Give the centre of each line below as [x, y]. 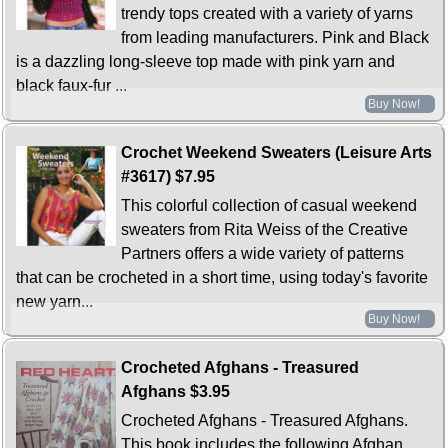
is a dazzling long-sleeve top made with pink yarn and [206, 62]
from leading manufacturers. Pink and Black [275, 38]
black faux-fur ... [72, 86]
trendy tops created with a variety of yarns [267, 14]
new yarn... [55, 301]
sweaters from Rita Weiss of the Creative [265, 229]
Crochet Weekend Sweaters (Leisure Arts [277, 152]
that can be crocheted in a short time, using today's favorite [222, 277]
